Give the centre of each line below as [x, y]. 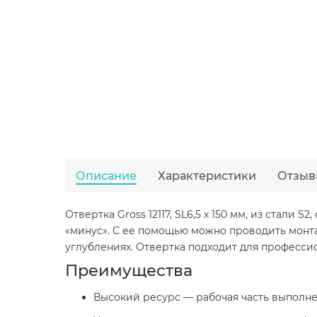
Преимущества [129, 270]
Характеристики [207, 175]
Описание [106, 175]
